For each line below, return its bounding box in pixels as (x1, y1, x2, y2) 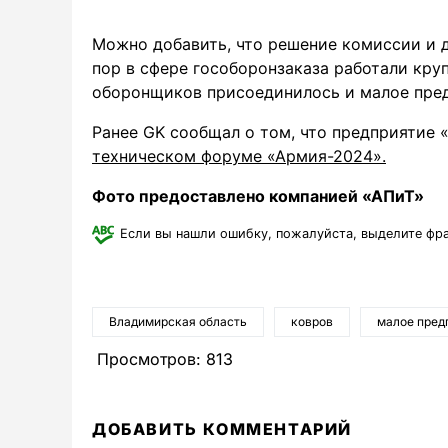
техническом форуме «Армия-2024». (92, 146, 386, 166)
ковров (291, 314, 333, 329)
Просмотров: (97, 349, 201, 369)
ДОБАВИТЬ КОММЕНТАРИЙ (92, 419, 352, 439)
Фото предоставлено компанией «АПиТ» (92, 186, 424, 206)
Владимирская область (109, 314, 247, 329)
